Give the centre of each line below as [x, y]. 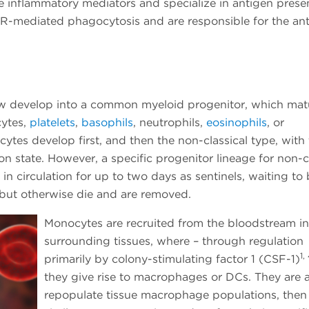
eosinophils [237, 122]
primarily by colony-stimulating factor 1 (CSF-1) [172, 259]
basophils [107, 122]
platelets [52, 122]
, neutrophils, [170, 122]
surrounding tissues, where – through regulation [174, 241]
